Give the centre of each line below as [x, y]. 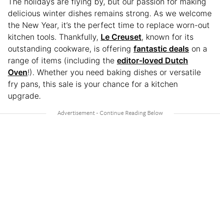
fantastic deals [161, 48]
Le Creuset [121, 37]
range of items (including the [62, 60]
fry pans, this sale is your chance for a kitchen [93, 84]
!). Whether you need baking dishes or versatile [114, 72]
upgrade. [24, 96]
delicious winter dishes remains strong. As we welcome [110, 13]
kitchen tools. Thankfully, [54, 37]
